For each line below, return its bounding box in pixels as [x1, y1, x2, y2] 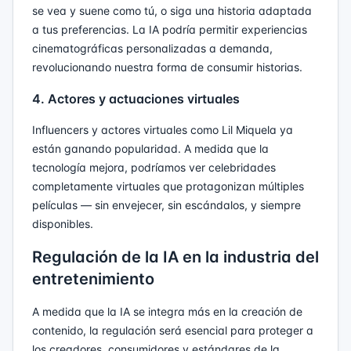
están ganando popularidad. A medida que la [32, 141, 269, 155]
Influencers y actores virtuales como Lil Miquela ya [32, 122, 293, 136]
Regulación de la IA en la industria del [32, 247, 319, 266]
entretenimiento [32, 269, 154, 288]
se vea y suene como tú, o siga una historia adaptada [32, 3, 312, 17]
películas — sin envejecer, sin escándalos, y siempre [32, 197, 301, 212]
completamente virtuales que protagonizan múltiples [32, 179, 304, 193]
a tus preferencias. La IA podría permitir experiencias [32, 22, 307, 36]
